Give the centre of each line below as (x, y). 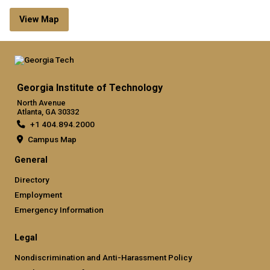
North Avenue (41, 102)
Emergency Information (59, 209)
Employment (38, 194)
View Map (39, 19)
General (31, 160)
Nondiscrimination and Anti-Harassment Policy (103, 257)
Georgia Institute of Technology (90, 87)
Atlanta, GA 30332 (48, 111)
